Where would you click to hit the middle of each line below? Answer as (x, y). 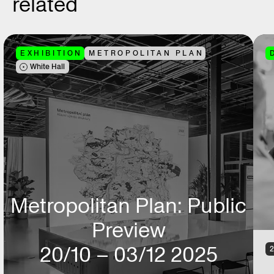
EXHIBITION (51, 53)
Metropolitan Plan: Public (128, 206)
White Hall (47, 67)
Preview (128, 230)
